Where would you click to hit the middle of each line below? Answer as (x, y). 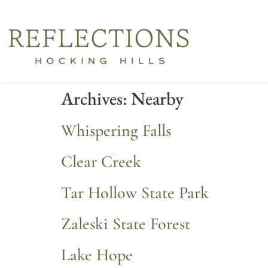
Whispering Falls (116, 131)
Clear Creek (101, 162)
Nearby (157, 99)
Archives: (96, 99)
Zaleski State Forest (126, 224)
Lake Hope (97, 255)
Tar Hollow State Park (135, 193)
